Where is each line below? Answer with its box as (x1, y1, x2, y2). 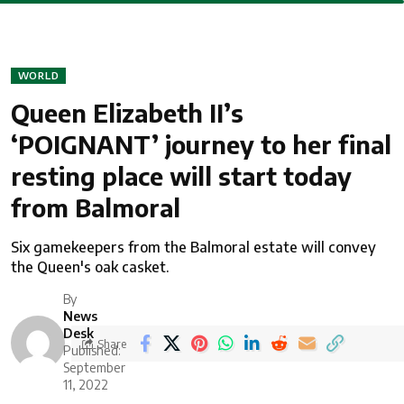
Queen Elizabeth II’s (11, 96, 243, 128)
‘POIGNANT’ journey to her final (11, 128, 391, 160)
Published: (63, 342, 122, 358)
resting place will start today (11, 160, 352, 191)
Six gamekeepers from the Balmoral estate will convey (11, 237, 376, 256)
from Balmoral (11, 191, 180, 223)
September (63, 359, 126, 375)
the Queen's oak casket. (11, 257, 170, 276)
